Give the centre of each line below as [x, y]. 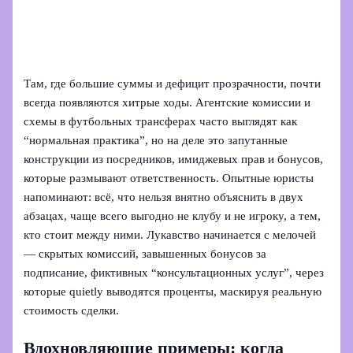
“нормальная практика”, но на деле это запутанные [156, 141]
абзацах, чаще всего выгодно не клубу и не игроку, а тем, [173, 216]
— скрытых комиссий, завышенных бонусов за [145, 254]
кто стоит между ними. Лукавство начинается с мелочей [170, 235]
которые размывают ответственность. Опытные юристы [169, 178]
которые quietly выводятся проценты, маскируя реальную [173, 292]
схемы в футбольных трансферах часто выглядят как [161, 122]
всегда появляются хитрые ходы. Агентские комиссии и [167, 103]
